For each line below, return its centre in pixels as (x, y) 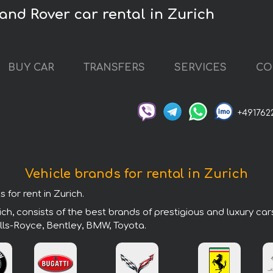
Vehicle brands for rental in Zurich (136, 174)
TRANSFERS (114, 68)
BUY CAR (31, 68)
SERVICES (200, 68)
